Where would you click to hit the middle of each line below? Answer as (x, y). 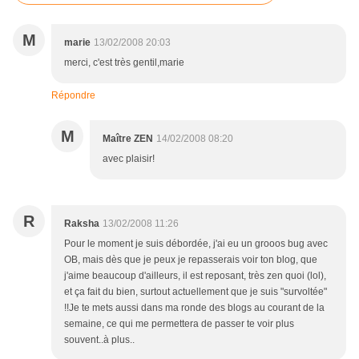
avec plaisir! (129, 159)
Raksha (82, 224)
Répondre (73, 96)
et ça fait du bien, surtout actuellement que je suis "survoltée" (196, 292)
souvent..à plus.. (99, 340)
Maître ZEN (128, 139)
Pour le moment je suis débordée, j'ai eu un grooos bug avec (196, 244)
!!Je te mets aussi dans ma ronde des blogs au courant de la (194, 308)
